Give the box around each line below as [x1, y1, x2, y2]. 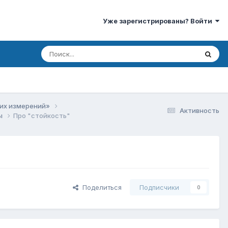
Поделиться [78, 183, 122, 192]
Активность [180, 106, 219, 115]
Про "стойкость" [13, 111, 70, 120]
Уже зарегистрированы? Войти [103, 17, 215, 25]
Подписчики [139, 183, 179, 192]
